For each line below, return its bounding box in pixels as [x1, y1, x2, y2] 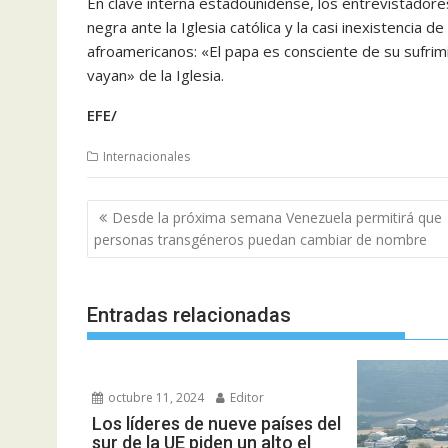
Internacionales [103, 147, 190, 165]
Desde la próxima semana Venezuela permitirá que [112, 208, 442, 227]
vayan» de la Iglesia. [87, 64, 224, 85]
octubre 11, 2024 [105, 388, 204, 406]
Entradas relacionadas [87, 302, 291, 327]
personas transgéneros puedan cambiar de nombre [94, 230, 427, 249]
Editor [227, 388, 264, 406]
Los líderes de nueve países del [92, 412, 341, 434]
